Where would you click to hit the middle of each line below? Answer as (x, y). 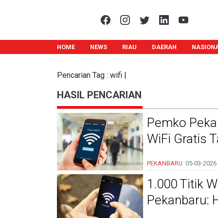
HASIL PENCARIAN (99, 95)
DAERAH (164, 47)
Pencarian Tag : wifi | (92, 75)
